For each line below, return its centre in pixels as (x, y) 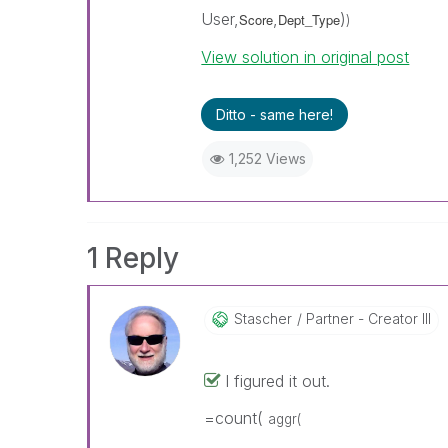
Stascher (262, 318)
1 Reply (133, 258)
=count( (235, 418)
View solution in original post (305, 57)
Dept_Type (309, 19)
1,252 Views (267, 158)
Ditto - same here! (275, 114)
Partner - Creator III (366, 318)
